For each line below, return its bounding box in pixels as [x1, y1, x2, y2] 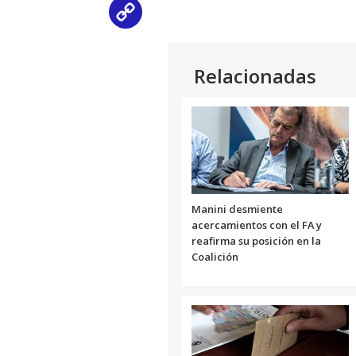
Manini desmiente [192, 201, 283, 216]
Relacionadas [194, 63, 316, 89]
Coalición [192, 249, 238, 264]
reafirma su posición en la [192, 233, 321, 248]
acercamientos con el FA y [192, 217, 322, 232]
